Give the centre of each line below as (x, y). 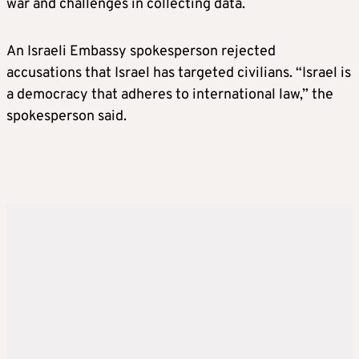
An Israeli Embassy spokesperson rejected (141, 52)
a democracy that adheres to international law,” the (170, 95)
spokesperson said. (67, 117)
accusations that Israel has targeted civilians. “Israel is (179, 74)
